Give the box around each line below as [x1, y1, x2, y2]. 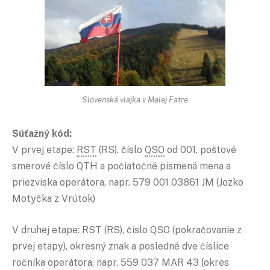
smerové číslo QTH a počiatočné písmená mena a [12, 160, 231, 172]
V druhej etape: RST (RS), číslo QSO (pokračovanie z [12, 224, 242, 236]
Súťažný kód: [12, 128, 72, 140]
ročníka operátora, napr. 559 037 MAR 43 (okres [12, 256, 229, 268]
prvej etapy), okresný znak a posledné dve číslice [12, 240, 229, 252]
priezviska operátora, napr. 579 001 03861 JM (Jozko [12, 177, 243, 189]
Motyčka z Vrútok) [12, 193, 95, 205]
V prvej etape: [12, 144, 77, 156]
